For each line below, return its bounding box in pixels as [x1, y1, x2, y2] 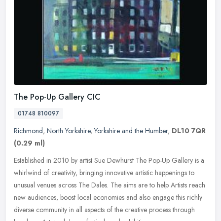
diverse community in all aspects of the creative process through [14, 205, 195, 215]
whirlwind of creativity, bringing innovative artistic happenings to [14, 168, 194, 178]
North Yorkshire [47, 126, 90, 136]
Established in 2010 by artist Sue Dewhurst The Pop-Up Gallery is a [14, 155, 204, 166]
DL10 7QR [172, 126, 206, 136]
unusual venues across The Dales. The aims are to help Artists [14, 180, 187, 190]
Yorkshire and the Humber [94, 126, 168, 136]
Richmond [14, 126, 43, 136]
